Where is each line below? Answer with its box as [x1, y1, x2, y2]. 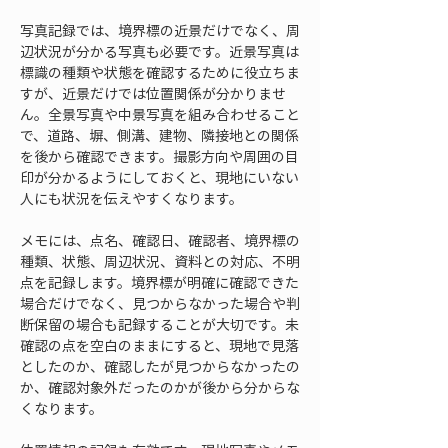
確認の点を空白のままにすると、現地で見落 [20, 335, 299, 355]
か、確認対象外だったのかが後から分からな [20, 377, 300, 397]
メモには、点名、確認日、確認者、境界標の [20, 230, 300, 250]
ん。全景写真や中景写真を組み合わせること [20, 104, 300, 124]
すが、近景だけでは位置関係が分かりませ [20, 83, 286, 103]
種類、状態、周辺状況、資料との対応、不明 [20, 251, 300, 271]
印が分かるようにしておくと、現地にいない [20, 167, 299, 187]
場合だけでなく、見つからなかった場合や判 [20, 293, 300, 313]
